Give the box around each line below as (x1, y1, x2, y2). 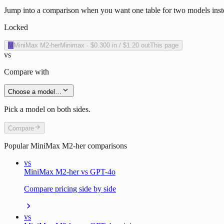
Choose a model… (8, 88, 61, 96)
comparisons (85, 141, 127, 150)
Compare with (4, 67, 49, 76)
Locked (4, 23, 28, 32)
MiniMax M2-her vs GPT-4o (24, 167, 115, 176)
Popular (4, 141, 30, 150)
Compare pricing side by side (24, 184, 116, 193)
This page (150, 41, 178, 49)
